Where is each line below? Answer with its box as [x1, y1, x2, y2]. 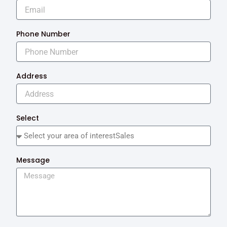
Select [16, 113, 39, 124]
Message [16, 155, 50, 166]
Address [16, 71, 47, 82]
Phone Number [16, 29, 70, 40]
